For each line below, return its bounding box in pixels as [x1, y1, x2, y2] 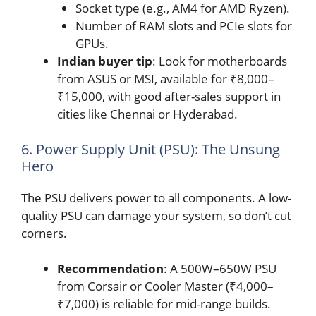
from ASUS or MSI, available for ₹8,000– [57, 71, 274, 87]
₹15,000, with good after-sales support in [57, 88, 281, 105]
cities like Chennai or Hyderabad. [57, 106, 238, 123]
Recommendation [57, 260, 164, 277]
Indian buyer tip [57, 53, 152, 70]
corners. [21, 224, 67, 241]
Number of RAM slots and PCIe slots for [75, 18, 292, 35]
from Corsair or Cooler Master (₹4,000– [57, 278, 274, 295]
